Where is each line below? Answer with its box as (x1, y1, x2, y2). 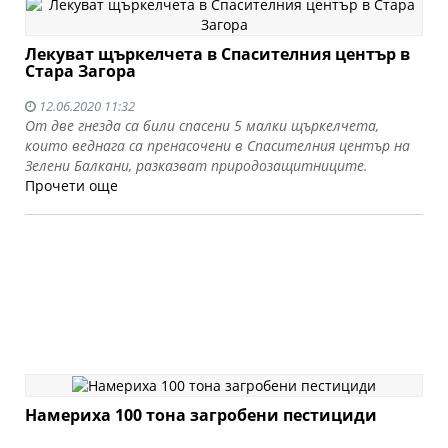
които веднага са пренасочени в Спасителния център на (25, 136, 410, 155)
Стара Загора (25, 60, 136, 82)
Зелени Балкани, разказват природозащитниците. (25, 156, 368, 175)
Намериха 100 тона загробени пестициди (25, 404, 377, 427)
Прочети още (25, 176, 118, 195)
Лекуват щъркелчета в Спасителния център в (25, 43, 410, 65)
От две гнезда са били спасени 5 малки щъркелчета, (25, 116, 379, 135)
